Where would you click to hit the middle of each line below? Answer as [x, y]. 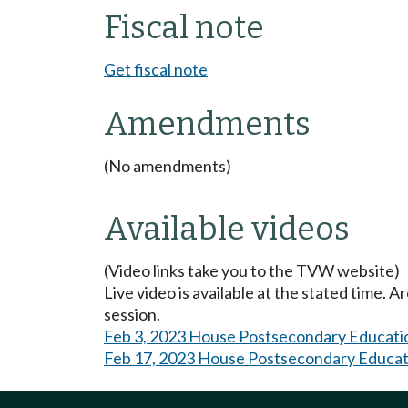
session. [132, 314]
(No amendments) [168, 165]
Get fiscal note [156, 69]
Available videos [227, 228]
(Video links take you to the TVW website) [252, 270]
